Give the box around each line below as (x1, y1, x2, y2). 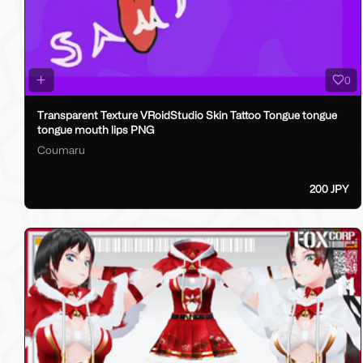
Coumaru (37, 143, 85, 157)
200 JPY (309, 182, 348, 196)
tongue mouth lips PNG (37, 122, 155, 136)
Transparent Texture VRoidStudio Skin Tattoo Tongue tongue (37, 108, 337, 122)
